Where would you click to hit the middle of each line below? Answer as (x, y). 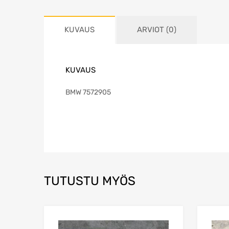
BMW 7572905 (88, 92)
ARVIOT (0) (157, 30)
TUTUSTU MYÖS (90, 181)
